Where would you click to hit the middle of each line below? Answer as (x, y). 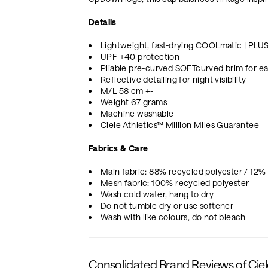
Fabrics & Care (118, 148)
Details (103, 22)
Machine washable (137, 113)
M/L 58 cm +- (127, 90)
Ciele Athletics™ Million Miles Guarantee (180, 124)
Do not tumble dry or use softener (167, 205)
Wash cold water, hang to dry (157, 194)
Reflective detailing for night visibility (173, 79)
